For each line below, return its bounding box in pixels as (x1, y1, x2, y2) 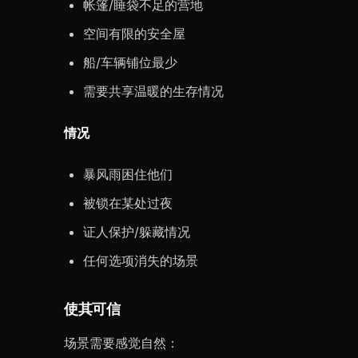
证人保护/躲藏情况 (83, 224, 190, 240)
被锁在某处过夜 (83, 195, 173, 211)
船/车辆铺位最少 (83, 54, 177, 70)
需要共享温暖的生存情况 (83, 83, 224, 99)
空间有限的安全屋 (83, 26, 185, 42)
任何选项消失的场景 (83, 253, 198, 268)
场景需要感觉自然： (64, 335, 179, 351)
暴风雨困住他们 (83, 166, 173, 182)
